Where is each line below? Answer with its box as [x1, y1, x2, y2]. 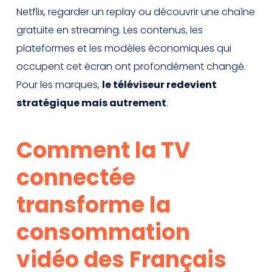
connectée [16, 161, 135, 193]
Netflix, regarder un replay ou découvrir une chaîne [16, 4, 255, 19]
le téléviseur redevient [102, 77, 217, 92]
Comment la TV [16, 134, 190, 166]
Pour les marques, [16, 77, 102, 92]
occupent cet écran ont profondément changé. [16, 59, 246, 73]
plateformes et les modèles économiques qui [16, 41, 231, 55]
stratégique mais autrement [16, 95, 166, 110]
